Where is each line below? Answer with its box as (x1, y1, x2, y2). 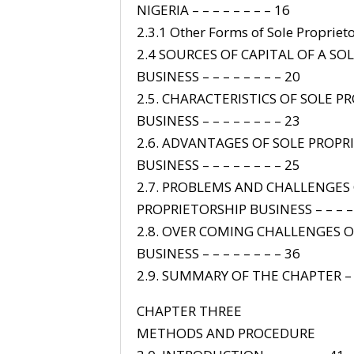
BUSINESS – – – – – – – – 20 (136, 66, 300, 85)
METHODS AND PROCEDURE (136, 323, 315, 342)
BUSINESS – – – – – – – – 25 (136, 155, 300, 174)
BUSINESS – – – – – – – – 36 (136, 243, 300, 262)
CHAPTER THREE (136, 301, 242, 320)
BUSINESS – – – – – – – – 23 (136, 111, 300, 130)
